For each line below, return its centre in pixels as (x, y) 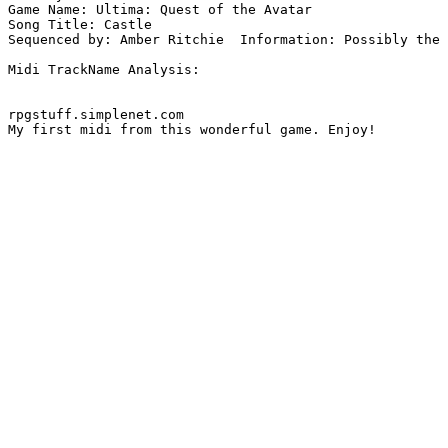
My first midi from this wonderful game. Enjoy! (192, 130)
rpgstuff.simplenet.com (96, 115)
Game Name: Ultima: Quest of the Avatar (160, 10)
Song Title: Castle (80, 25)
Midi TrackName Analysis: (104, 70)
